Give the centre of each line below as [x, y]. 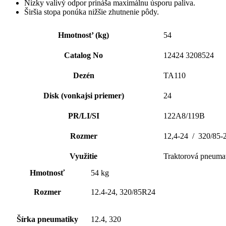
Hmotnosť [47, 173]
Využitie [83, 156]
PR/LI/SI [83, 116]
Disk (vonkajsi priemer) [83, 95]
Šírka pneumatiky [47, 219]
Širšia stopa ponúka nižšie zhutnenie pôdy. [92, 12]
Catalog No [83, 55]
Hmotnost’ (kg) [83, 35]
